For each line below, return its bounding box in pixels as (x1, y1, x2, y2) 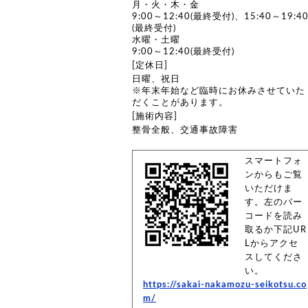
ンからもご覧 (245, 170, 302, 179)
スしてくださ (245, 253, 302, 261)
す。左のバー (245, 198, 302, 206)
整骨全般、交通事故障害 (132, 126, 238, 134)
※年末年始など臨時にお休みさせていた (132, 87, 305, 95)
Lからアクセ (245, 239, 298, 247)
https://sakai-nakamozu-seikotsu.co (143, 280, 307, 289)
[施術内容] (132, 112, 177, 120)
